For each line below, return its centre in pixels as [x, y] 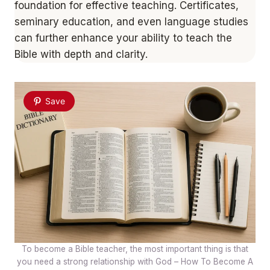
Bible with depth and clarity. [81, 54]
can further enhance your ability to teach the [123, 38]
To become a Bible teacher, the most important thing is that [135, 249]
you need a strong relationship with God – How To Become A [135, 261]
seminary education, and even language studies [131, 21]
